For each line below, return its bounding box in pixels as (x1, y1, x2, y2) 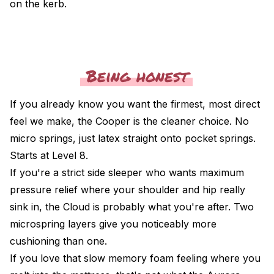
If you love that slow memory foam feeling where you (10, 251, 261, 264)
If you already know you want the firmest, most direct (10, 97, 260, 110)
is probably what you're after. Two (90, 200, 254, 213)
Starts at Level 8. (10, 149, 88, 161)
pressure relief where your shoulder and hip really (10, 183, 245, 196)
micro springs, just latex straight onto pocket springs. (10, 131, 256, 144)
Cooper (95, 114, 130, 127)
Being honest (86, 64, 188, 87)
